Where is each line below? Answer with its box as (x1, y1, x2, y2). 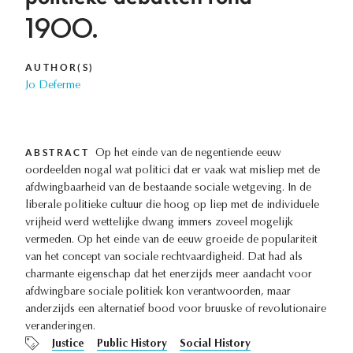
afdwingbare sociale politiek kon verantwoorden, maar (25, 287, 291, 299)
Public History (97, 339, 167, 351)
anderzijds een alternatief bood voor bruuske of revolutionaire (25, 304, 326, 316)
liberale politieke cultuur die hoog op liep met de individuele (25, 200, 319, 212)
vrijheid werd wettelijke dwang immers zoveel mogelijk (25, 217, 293, 229)
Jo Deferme (25, 80, 80, 92)
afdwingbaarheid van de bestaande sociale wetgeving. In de (25, 183, 311, 195)
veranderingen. (25, 321, 95, 333)
